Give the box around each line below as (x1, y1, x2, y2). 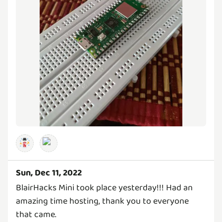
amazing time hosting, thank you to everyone (16, 194, 189, 209)
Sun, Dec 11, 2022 (16, 166, 82, 180)
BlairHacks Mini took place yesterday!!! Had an (16, 181, 193, 195)
